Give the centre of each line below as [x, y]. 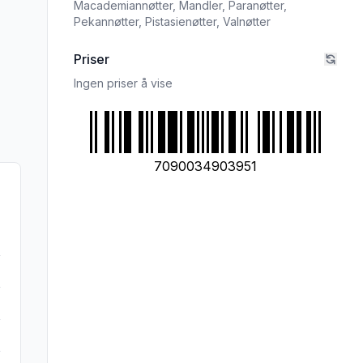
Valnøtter [247, 21]
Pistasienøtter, [184, 21]
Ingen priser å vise [123, 83]
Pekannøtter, [109, 21]
